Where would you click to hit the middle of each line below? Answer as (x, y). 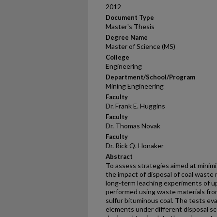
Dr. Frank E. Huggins (135, 106)
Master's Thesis (130, 26)
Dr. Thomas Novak (133, 126)
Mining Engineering (135, 86)
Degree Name (127, 37)
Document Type (130, 17)
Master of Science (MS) (140, 46)
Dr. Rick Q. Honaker (135, 146)
